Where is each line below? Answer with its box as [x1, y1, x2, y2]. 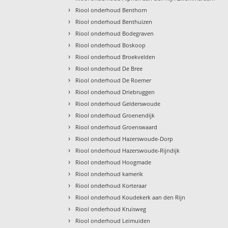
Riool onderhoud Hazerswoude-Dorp [75, 134, 174, 142]
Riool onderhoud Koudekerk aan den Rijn [75, 193, 186, 201]
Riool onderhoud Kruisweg [75, 205, 147, 213]
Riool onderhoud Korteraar [75, 181, 147, 189]
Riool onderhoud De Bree [75, 64, 143, 72]
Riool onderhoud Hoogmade [75, 158, 152, 166]
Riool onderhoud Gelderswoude [75, 99, 161, 107]
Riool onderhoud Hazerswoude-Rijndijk [75, 146, 180, 154]
